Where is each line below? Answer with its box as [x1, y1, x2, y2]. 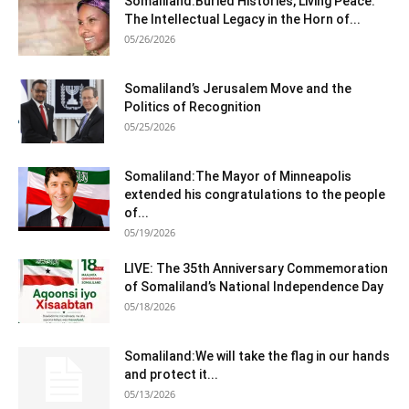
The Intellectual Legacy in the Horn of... [124, 12, 361, 26]
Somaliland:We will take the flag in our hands [124, 349, 390, 363]
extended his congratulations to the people [124, 187, 385, 202]
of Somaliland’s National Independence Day [124, 279, 383, 294]
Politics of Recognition [124, 100, 261, 114]
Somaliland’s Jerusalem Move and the [124, 81, 351, 96]
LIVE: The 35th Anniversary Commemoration [124, 261, 388, 276]
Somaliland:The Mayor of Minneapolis [124, 169, 351, 184]
